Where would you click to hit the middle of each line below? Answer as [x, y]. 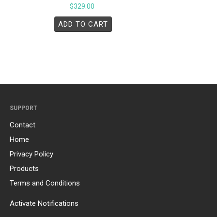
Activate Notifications [44, 203]
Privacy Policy [31, 154]
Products [24, 168]
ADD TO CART [83, 24]
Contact [23, 125]
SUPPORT [23, 108]
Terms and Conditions [45, 183]
